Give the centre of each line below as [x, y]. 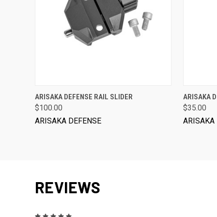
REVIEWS [68, 187]
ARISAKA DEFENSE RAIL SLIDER [84, 97]
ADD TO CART [103, 93]
